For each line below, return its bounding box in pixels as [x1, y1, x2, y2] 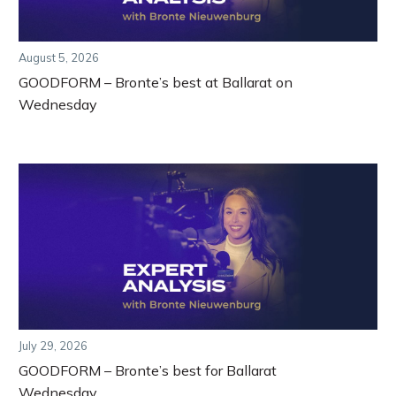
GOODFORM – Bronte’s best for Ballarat [19, 361, 277, 379]
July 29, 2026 [19, 338, 88, 353]
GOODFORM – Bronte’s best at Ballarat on [19, 72, 293, 91]
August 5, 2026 [19, 49, 99, 65]
